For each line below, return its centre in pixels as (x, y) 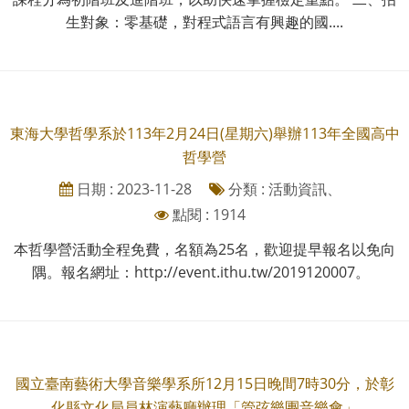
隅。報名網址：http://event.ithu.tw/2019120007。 (204, 272)
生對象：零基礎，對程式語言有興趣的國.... (204, 21)
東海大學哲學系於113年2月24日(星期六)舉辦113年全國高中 (204, 133)
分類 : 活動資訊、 (283, 189)
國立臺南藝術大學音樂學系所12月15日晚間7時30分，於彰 (204, 383)
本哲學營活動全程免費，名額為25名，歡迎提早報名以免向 (204, 249)
